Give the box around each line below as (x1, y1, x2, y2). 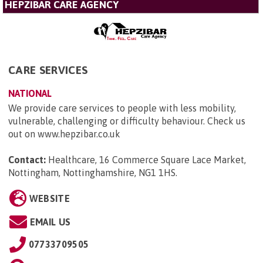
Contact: (8, 154, 46, 165)
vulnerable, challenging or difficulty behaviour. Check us (8, 115, 245, 126)
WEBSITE (29, 193, 70, 204)
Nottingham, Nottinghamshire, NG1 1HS (8, 167, 176, 178)
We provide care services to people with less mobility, (8, 102, 236, 113)
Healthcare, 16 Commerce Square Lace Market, (48, 154, 246, 165)
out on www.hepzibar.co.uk (8, 128, 120, 139)
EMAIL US (29, 216, 71, 227)
